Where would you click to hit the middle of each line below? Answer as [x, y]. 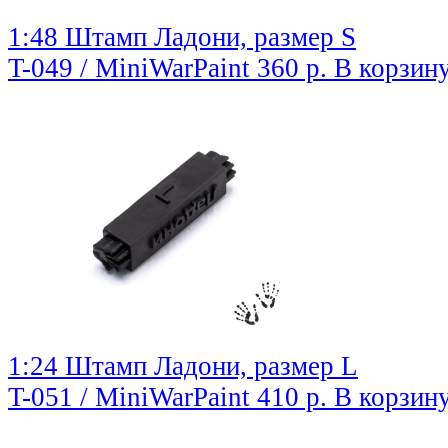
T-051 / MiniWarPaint [132, 397]
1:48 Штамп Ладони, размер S [182, 37]
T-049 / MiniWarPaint [132, 68]
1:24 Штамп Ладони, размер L [183, 366]
